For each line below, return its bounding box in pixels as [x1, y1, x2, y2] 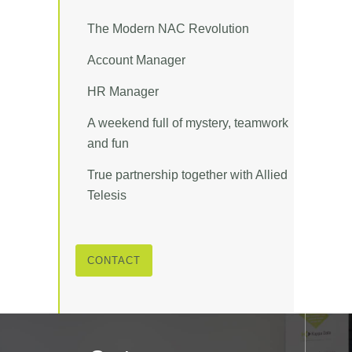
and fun [87, 136, 129, 150]
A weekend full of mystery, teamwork [87, 115, 288, 130]
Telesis [87, 188, 126, 202]
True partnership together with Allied [87, 167, 288, 181]
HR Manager [87, 84, 159, 98]
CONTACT [87, 254, 141, 266]
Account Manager [87, 53, 185, 67]
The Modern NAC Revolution [87, 21, 249, 35]
